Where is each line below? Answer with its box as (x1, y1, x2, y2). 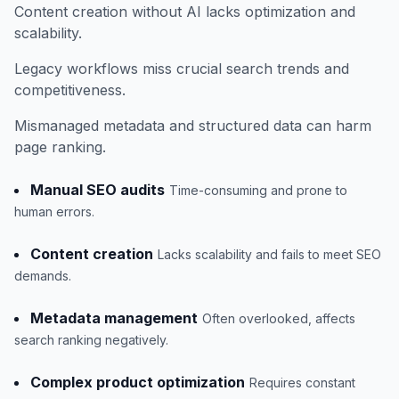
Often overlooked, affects (202, 311, 355, 326)
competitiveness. (14, 81, 126, 99)
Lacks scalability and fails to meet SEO (158, 247, 381, 262)
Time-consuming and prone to (169, 183, 347, 198)
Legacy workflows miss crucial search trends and (14, 60, 349, 77)
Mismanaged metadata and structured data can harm (14, 117, 371, 134)
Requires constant (249, 375, 355, 390)
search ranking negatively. (14, 332, 168, 347)
